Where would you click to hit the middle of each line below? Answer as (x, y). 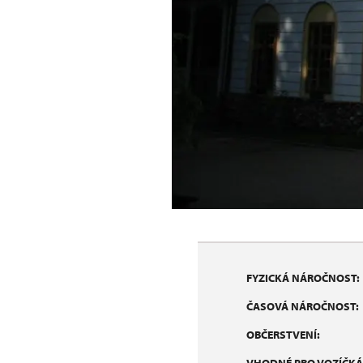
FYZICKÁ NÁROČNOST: (303, 278)
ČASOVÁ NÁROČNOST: (303, 306)
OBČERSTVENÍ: (283, 335)
